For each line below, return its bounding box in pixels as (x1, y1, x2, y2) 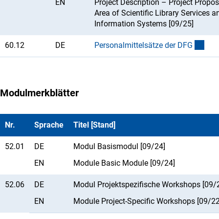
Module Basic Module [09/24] (73, 158, 175, 168)
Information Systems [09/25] (94, 19, 194, 28)
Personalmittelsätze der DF (94, 40, 187, 50)
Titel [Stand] (73, 120, 115, 130)
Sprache (34, 120, 64, 130)
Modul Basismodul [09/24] (73, 141, 165, 151)
